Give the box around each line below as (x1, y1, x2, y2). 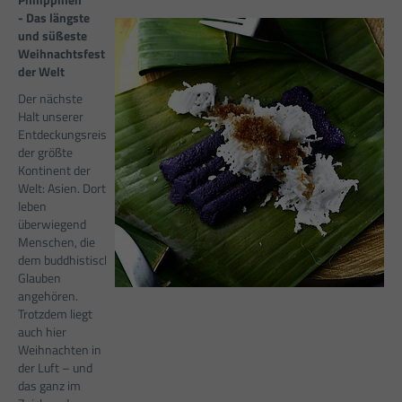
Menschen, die (18, 232, 95, 252)
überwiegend (18, 214, 86, 234)
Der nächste (18, 89, 83, 109)
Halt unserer (18, 107, 83, 127)
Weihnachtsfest (18, 44, 105, 64)
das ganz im (18, 376, 81, 396)
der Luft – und (18, 358, 92, 378)
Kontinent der (18, 161, 91, 180)
